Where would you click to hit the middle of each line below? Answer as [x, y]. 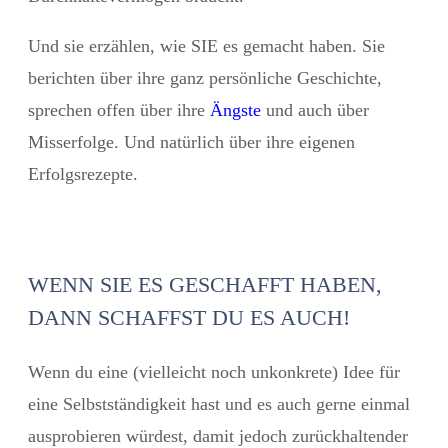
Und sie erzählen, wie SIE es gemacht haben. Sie [206, 45]
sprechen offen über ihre [119, 109]
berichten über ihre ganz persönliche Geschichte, [205, 77]
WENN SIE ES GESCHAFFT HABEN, [205, 284]
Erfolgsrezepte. [83, 173]
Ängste [235, 109]
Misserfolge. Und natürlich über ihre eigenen [191, 141]
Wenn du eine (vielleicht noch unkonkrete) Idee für [214, 371]
